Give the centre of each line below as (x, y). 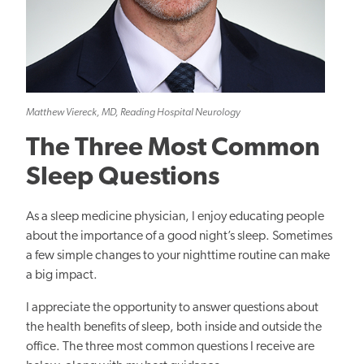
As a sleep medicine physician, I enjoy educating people (175, 217)
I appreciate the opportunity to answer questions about (172, 308)
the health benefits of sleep (98, 328)
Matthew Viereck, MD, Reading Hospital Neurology (133, 113)
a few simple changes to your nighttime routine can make (178, 256)
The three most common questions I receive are (187, 347)
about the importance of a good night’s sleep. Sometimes (179, 237)
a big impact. (62, 276)
